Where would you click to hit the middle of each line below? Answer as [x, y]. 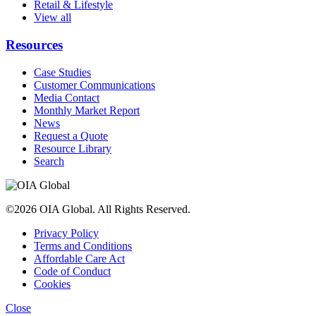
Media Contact [67, 97]
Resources [34, 44]
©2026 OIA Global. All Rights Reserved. [98, 209]
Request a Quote [71, 135]
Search [49, 161]
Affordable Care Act [79, 258]
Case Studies [62, 72]
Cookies [52, 284]
